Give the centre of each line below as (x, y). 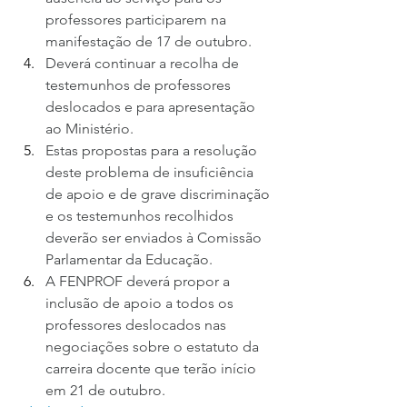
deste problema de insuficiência (151, 172)
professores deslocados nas (138, 324)
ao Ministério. (89, 128)
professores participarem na (138, 19)
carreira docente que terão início (153, 368)
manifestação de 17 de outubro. (149, 41)
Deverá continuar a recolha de (144, 63)
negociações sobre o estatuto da (154, 346)
